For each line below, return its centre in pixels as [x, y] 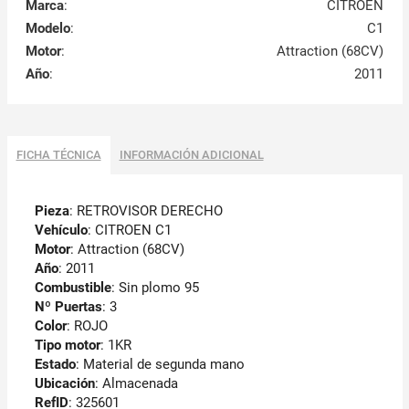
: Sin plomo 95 [155, 288]
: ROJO [87, 326]
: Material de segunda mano [160, 365]
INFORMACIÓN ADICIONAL [191, 155]
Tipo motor [67, 346]
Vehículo [61, 231]
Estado [55, 365]
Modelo [47, 29]
